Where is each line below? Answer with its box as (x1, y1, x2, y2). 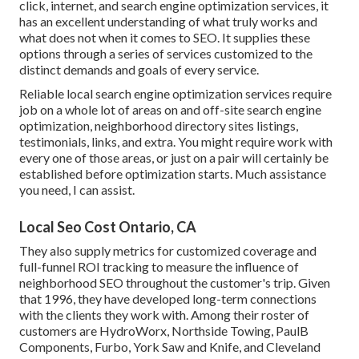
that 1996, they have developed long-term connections (19, 290, 317, 306)
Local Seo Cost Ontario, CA (19, 217, 196, 236)
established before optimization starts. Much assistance (19, 165, 326, 181)
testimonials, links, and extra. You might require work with (19, 133, 333, 149)
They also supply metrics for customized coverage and (19, 242, 317, 258)
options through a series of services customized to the (19, 45, 313, 61)
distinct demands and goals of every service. (19, 61, 259, 77)
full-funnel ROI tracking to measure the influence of (19, 258, 299, 274)
